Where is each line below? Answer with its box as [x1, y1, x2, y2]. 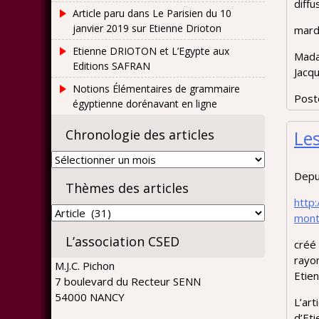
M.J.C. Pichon [55, 258, 115, 273]
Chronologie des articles [66, 126, 214, 143]
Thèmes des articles [66, 179, 189, 197]
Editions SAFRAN [73, 59, 150, 73]
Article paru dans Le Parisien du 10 [73, 6, 231, 20]
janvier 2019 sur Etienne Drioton [73, 21, 221, 35]
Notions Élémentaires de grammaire [73, 82, 240, 95]
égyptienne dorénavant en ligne [73, 97, 217, 110]
